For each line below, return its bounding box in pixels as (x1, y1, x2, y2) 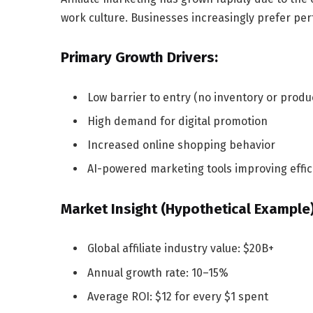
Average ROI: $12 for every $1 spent (87, 289, 268, 303)
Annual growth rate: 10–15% (87, 265, 228, 279)
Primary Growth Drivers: (61, 48, 218, 66)
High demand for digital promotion (87, 114, 268, 128)
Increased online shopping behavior (87, 138, 275, 152)
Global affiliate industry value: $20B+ (87, 242, 274, 256)
